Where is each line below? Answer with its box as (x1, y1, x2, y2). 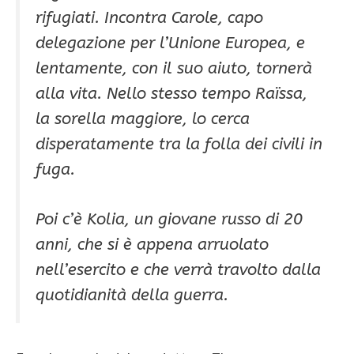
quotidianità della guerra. (36, 285, 228, 305)
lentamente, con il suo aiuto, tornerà (36, 58, 312, 78)
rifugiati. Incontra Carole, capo (36, 8, 263, 28)
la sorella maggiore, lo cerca (36, 109, 250, 129)
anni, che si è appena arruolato (36, 235, 269, 254)
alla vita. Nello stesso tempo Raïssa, (36, 84, 307, 104)
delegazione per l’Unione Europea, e (36, 33, 305, 53)
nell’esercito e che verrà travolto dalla (36, 260, 321, 280)
